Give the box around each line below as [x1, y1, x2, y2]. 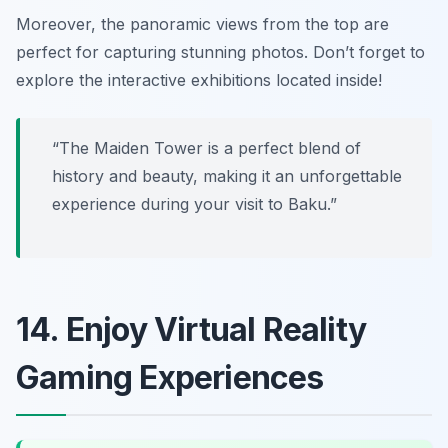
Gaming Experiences [16, 357, 324, 397]
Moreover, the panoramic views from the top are [16, 13, 389, 34]
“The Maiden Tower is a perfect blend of [52, 137, 361, 158]
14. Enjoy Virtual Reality [16, 309, 367, 349]
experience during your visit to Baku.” [52, 193, 337, 214]
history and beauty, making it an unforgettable [52, 165, 402, 186]
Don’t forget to [313, 41, 425, 62]
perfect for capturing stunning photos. [16, 41, 313, 62]
